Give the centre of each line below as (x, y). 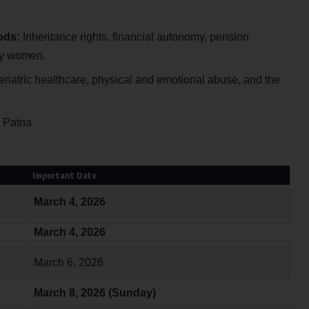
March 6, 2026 (68, 263)
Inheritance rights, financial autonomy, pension (134, 37)
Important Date (65, 176)
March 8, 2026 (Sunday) (94, 293)
